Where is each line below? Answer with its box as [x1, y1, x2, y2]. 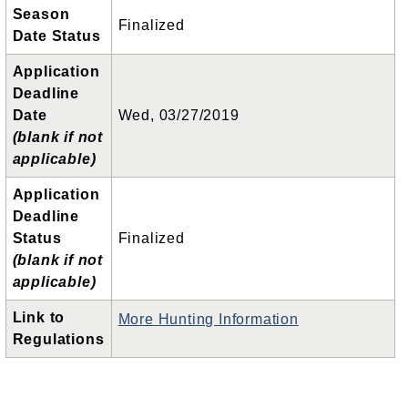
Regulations [12, 331, 105, 348]
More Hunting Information [117, 311, 299, 328]
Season [12, 6, 70, 23]
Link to [12, 310, 66, 326]
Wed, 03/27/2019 [117, 107, 240, 124]
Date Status [12, 28, 101, 45]
